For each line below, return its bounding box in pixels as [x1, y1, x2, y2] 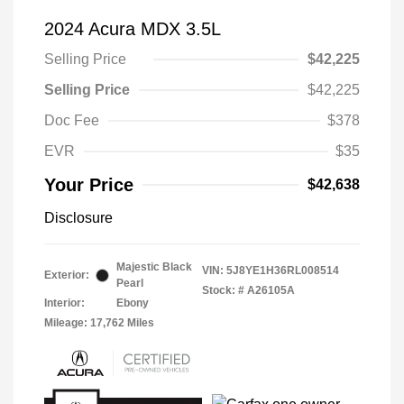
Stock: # [202, 284, 244, 298]
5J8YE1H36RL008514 [226, 264, 339, 278]
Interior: [44, 297, 85, 310]
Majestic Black [116, 261, 192, 274]
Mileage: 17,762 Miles [44, 317, 154, 330]
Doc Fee [44, 113, 99, 129]
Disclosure [44, 210, 113, 226]
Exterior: [44, 269, 89, 282]
